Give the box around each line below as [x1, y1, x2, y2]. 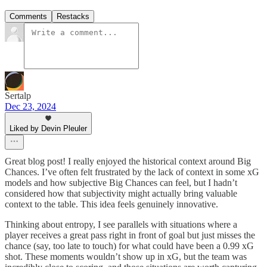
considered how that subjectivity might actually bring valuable [5, 188, 237, 198]
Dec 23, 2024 [5, 101, 56, 111]
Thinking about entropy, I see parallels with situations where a [5, 219, 237, 229]
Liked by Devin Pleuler [10, 123, 87, 133]
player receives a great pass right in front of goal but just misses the [5, 229, 255, 240]
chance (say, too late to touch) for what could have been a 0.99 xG [5, 240, 254, 251]
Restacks [57, 11, 89, 21]
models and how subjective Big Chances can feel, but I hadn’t [5, 177, 237, 188]
